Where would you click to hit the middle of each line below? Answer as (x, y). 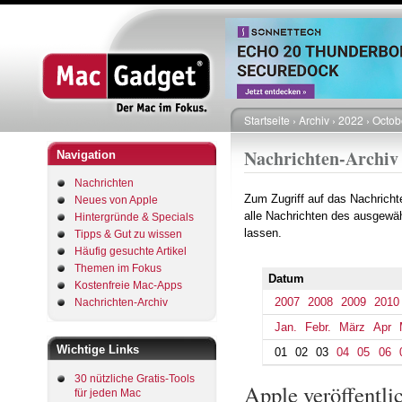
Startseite (267, 120)
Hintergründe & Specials (134, 217)
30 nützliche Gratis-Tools (135, 378)
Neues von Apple (116, 200)
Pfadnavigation (296, 138)
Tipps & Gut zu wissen (128, 234)
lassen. (263, 233)
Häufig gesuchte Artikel (131, 251)
